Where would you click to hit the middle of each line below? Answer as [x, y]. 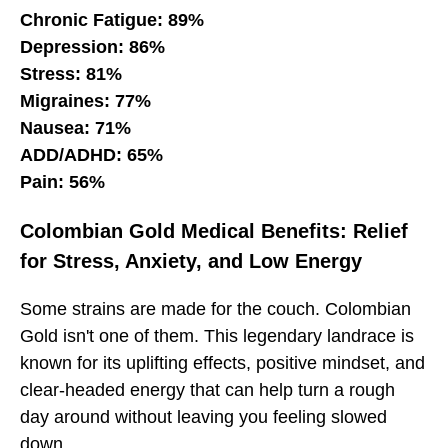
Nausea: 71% [75, 127]
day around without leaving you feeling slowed [203, 416]
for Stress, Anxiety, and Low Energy [191, 260]
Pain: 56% [62, 181]
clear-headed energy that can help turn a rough [207, 389]
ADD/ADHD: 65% [91, 154]
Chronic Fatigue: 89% [112, 19]
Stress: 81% [71, 73]
